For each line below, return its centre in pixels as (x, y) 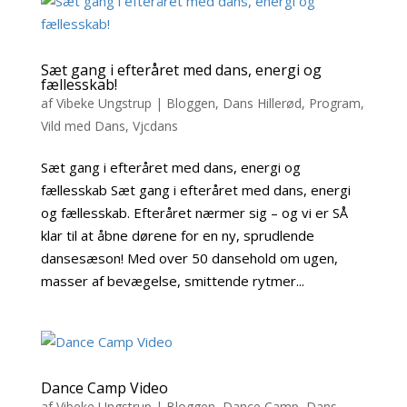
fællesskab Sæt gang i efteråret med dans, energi (195, 190)
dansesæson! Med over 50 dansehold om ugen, (189, 258)
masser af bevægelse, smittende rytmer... (172, 281)
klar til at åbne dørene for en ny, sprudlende (177, 236)
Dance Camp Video (104, 388)
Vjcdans (155, 126)
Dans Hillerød (262, 104)
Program (334, 104)
